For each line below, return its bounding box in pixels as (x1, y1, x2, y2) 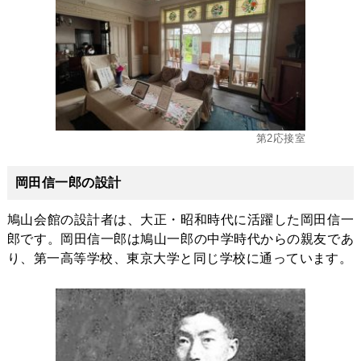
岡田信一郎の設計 (15, 176, 122, 190)
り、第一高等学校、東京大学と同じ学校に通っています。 (6, 251, 353, 266)
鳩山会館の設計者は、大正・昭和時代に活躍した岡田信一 (6, 213, 355, 227)
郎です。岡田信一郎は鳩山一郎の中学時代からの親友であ (6, 232, 355, 247)
